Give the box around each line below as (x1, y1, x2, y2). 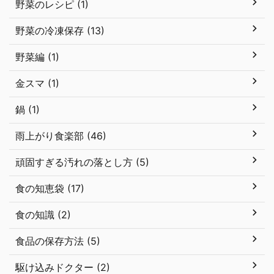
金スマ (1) (15, 77, 59, 89)
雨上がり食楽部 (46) (15, 130, 106, 142)
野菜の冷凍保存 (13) (15, 24, 105, 37)
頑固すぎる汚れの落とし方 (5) (15, 156, 149, 168)
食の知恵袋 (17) (15, 182, 84, 194)
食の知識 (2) (15, 209, 71, 221)
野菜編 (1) (15, 51, 59, 63)
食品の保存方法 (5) (15, 235, 100, 247)
